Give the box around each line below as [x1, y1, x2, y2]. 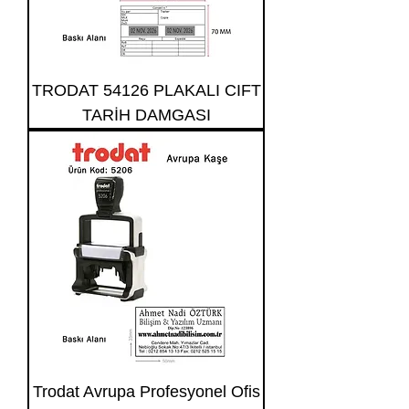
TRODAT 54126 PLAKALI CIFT [31, 81, 261, 100]
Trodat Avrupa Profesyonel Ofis [32, 383, 260, 401]
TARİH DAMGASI [81, 106, 211, 124]
